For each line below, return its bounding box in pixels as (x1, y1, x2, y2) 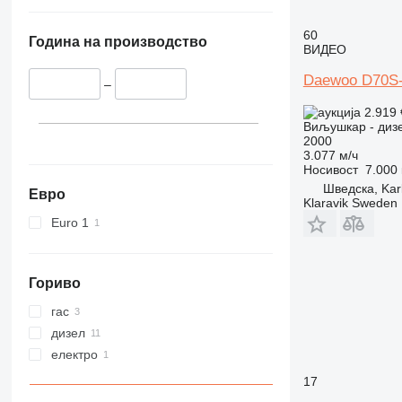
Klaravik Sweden (302, 195, 398, 210)
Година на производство (28, 34, 207, 50)
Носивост (302, 162, 358, 177)
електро (50, 346, 98, 362)
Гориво (28, 275, 81, 291)
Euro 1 (50, 214, 89, 230)
